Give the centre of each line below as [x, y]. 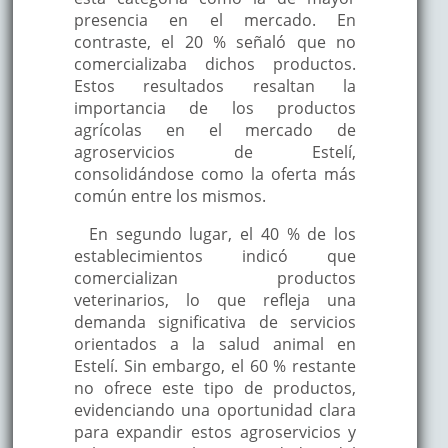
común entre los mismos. [169, 195]
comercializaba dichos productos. [215, 63]
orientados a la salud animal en [215, 343]
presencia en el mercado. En [215, 19]
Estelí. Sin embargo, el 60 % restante [215, 365]
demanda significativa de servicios [215, 321]
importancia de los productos [215, 107]
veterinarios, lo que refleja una [215, 299]
